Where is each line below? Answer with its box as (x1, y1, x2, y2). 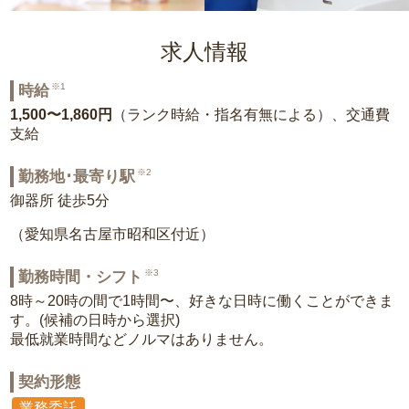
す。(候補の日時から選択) (10, 312, 181, 328)
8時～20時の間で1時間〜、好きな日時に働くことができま (10, 293, 394, 309)
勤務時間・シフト (18, 268, 143, 286)
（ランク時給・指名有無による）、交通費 (112, 107, 391, 122)
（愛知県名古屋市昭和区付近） (10, 226, 215, 242)
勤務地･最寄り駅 (18, 168, 136, 185)
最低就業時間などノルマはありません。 (10, 331, 274, 347)
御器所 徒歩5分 (10, 193, 110, 208)
